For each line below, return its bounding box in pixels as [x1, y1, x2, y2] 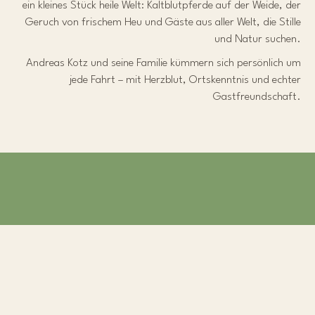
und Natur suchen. [214, 33, 301, 45]
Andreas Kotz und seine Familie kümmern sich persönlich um [26, 57, 301, 69]
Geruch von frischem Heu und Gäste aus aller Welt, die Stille [25, 16, 301, 28]
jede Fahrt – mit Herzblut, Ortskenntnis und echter [70, 74, 301, 86]
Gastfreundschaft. [213, 91, 301, 103]
